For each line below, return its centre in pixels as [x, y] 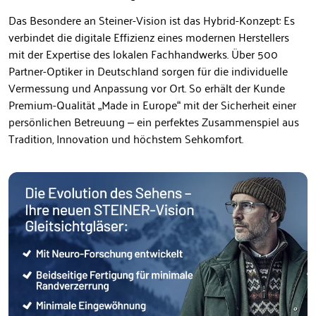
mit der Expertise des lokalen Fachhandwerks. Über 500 [143, 53]
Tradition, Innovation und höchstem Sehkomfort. [126, 138]
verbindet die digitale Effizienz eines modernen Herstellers [149, 36]
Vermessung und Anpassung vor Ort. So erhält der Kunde [147, 87]
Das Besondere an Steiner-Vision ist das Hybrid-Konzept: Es [152, 19]
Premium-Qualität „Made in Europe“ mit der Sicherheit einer [152, 104]
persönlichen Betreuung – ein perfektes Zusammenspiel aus [154, 121]
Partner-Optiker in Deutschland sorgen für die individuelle [148, 70]
